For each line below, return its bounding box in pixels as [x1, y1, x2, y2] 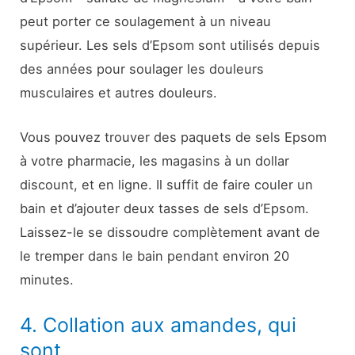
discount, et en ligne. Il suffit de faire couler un [20, 176, 314, 193]
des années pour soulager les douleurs [20, 60, 265, 77]
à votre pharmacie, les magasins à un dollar [20, 152, 290, 169]
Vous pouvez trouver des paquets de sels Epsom [20, 128, 327, 145]
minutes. [20, 271, 74, 288]
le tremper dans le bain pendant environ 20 [20, 247, 290, 264]
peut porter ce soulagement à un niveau [20, 13, 272, 29]
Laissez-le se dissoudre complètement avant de [20, 223, 321, 240]
